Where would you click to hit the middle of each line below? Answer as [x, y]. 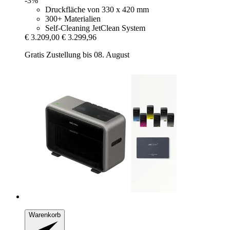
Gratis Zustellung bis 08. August [77, 54]
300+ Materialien [73, 18]
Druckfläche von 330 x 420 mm [97, 9]
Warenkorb [45, 215]
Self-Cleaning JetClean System [95, 28]
